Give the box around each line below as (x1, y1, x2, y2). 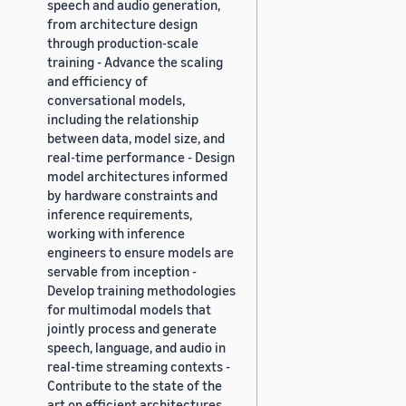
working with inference (47, 224, 185, 241)
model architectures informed (47, 167, 227, 184)
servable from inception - (47, 262, 197, 279)
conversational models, (47, 91, 185, 108)
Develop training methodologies (47, 281, 236, 298)
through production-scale (47, 34, 198, 51)
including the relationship (47, 110, 198, 127)
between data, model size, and (47, 129, 225, 146)
